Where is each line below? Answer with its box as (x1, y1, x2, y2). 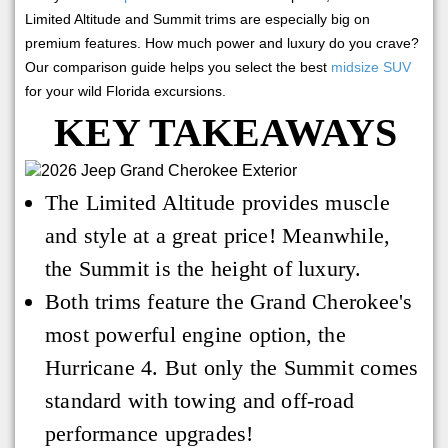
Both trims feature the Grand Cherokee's (44, 288, 413, 314)
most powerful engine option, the (44, 321, 346, 347)
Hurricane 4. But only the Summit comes (44, 354, 419, 380)
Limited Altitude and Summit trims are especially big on (25, 11, 370, 28)
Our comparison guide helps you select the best (25, 59, 331, 76)
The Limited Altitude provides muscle (44, 189, 390, 215)
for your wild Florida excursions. (25, 83, 226, 100)
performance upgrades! (44, 420, 254, 446)
